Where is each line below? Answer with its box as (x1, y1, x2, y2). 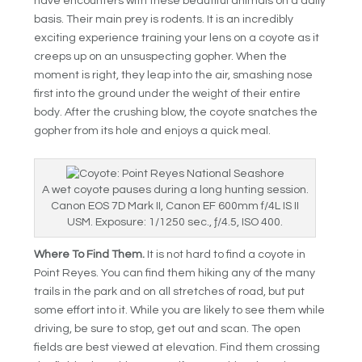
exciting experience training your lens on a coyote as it (34, 32, 320, 44)
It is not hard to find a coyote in (145, 248, 306, 260)
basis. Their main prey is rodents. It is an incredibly (34, 13, 294, 25)
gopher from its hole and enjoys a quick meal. (34, 124, 271, 137)
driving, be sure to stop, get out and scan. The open (34, 322, 301, 335)
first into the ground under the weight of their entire (34, 87, 301, 99)
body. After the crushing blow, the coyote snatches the (34, 106, 318, 118)
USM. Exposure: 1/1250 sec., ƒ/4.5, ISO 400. (67, 216, 284, 228)
